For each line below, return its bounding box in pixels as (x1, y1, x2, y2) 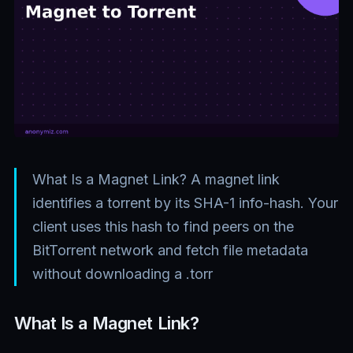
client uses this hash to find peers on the (32, 218, 294, 236)
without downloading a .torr (32, 266, 213, 283)
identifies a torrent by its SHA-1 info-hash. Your (32, 195, 338, 212)
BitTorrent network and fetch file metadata (32, 242, 308, 259)
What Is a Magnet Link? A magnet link (32, 171, 280, 188)
